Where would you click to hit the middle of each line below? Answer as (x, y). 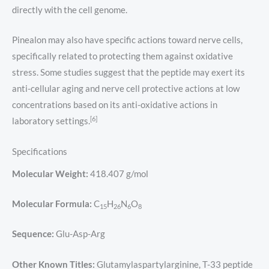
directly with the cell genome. (70, 10)
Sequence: (33, 234)
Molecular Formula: (52, 204)
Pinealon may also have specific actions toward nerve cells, (127, 40)
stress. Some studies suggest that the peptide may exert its (128, 73)
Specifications (40, 151)
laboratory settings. (51, 121)
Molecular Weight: (50, 174)
